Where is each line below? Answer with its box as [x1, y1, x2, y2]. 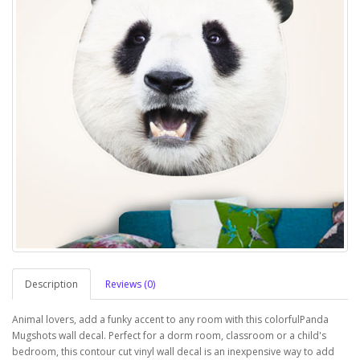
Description [25, 277, 78, 291]
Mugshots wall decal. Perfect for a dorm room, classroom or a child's [12, 329, 326, 342]
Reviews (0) [105, 277, 155, 291]
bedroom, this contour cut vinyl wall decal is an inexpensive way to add [12, 345, 334, 358]
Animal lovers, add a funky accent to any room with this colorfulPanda [12, 313, 329, 326]
